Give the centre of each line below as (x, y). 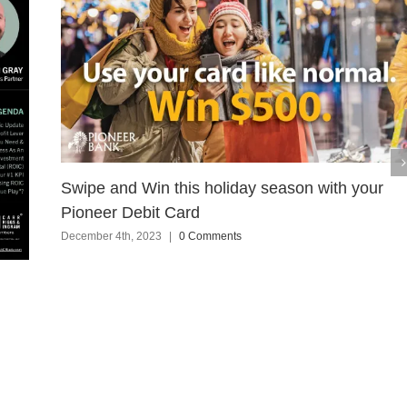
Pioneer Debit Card (130, 213)
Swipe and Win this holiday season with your (222, 189)
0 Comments (210, 236)
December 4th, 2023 (111, 236)
